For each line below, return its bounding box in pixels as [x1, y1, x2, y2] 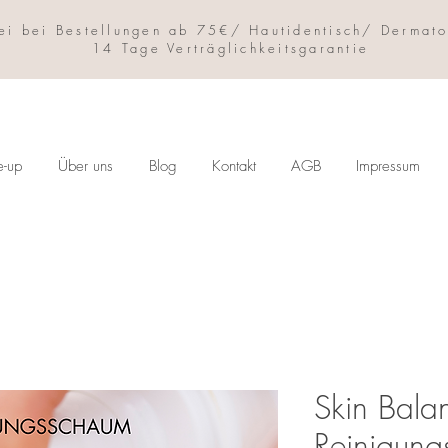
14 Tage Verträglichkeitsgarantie [92, 39, 369, 57]
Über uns [58, 156, 113, 176]
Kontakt [211, 156, 256, 176]
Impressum [355, 156, 420, 176]
